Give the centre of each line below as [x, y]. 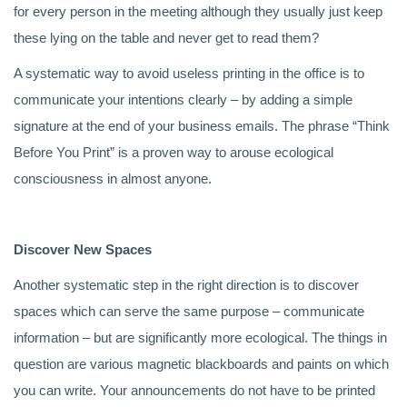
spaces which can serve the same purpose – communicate [189, 311]
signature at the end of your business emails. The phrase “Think [202, 126]
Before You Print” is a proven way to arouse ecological [174, 152]
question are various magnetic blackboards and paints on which [201, 364]
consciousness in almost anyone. [113, 179]
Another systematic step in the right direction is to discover [186, 285]
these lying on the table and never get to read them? [166, 38]
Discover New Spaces [83, 249]
